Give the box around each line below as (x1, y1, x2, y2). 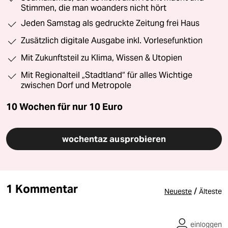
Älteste (199, 186, 222, 196)
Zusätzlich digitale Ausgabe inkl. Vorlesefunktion (21, 35, 203, 45)
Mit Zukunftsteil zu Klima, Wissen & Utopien (21, 52, 182, 63)
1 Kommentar (6, 181, 78, 196)
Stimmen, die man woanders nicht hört (21, 3, 166, 13)
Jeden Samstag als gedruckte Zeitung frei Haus (21, 18, 199, 28)
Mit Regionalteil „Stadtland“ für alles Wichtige (21, 70, 192, 80)
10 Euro (89, 100, 123, 112)
